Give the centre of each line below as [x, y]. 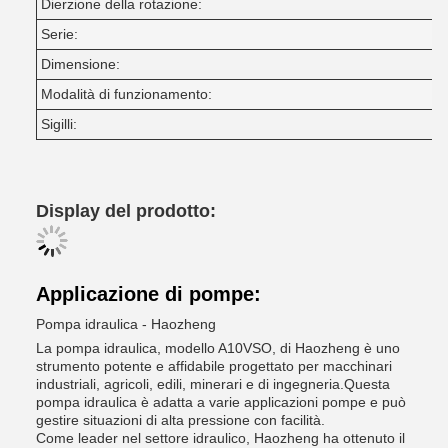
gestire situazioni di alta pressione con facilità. [180, 420]
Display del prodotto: [126, 211]
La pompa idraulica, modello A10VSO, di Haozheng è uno [218, 348]
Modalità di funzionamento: [126, 94]
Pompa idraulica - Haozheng [126, 324]
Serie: [59, 34]
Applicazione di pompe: [148, 294]
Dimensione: [80, 64]
